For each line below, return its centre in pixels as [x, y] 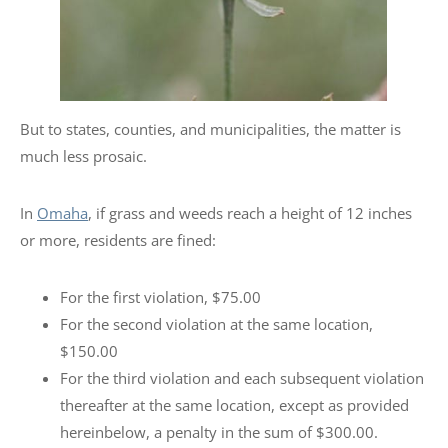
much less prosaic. [85, 156]
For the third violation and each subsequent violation [242, 378]
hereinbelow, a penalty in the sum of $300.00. [219, 432]
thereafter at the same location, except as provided [234, 405]
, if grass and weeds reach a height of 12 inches [250, 213]
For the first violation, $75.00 [160, 297]
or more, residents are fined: [118, 240]
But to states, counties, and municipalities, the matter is [210, 129]
